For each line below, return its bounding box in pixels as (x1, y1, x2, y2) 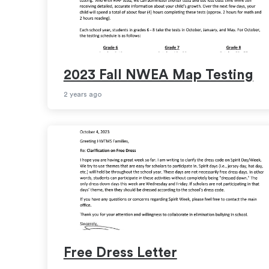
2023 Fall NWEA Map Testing (63, 67, 253, 82)
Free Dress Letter (63, 246, 177, 260)
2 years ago (63, 91, 101, 98)
